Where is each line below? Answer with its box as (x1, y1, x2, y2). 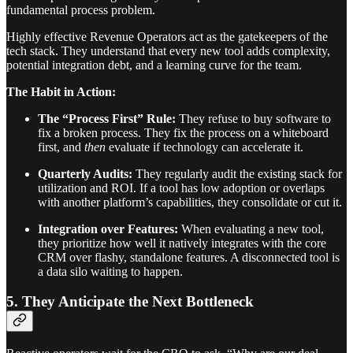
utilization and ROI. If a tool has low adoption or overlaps (38, 180, 325, 195)
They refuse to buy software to (176, 111, 331, 125)
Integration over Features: (38, 221, 178, 236)
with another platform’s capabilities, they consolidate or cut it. (38, 195, 342, 209)
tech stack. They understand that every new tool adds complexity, (6, 43, 330, 58)
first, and (38, 139, 84, 154)
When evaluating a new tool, (178, 221, 324, 236)
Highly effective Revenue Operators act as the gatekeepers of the (6, 29, 328, 43)
